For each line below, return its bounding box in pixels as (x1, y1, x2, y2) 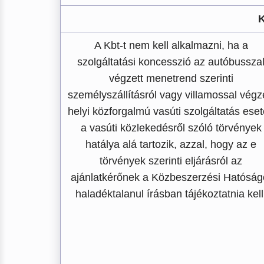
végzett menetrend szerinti (108, 72, 233, 84)
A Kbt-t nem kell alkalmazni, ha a (94, 39, 248, 51)
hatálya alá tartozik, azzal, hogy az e (85, 138, 256, 150)
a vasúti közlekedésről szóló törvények (80, 122, 262, 134)
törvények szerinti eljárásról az (100, 155, 242, 167)
